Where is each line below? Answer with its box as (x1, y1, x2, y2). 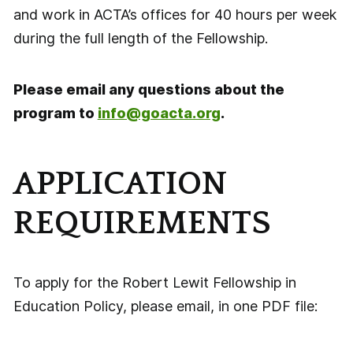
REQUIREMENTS (13, 205, 271, 243)
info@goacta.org (97, 105, 221, 122)
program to (13, 105, 98, 122)
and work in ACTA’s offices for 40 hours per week (13, 6, 336, 23)
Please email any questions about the (13, 81, 284, 98)
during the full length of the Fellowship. (13, 29, 268, 46)
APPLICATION (13, 165, 227, 203)
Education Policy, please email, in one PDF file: (13, 298, 318, 315)
